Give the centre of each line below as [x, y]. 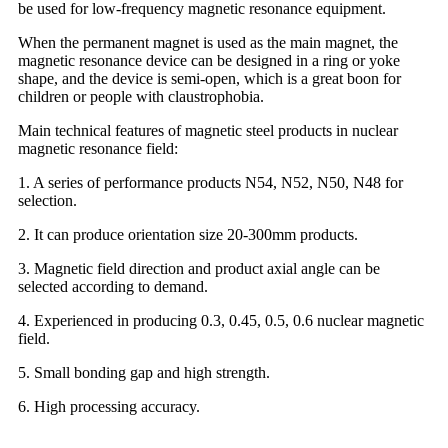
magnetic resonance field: [98, 148]
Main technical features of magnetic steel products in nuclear [208, 130]
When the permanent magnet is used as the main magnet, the [208, 42]
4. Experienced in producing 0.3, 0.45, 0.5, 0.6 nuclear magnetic [221, 320]
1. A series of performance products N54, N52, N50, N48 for [210, 182]
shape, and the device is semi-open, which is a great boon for [209, 78]
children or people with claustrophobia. [141, 96]
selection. [47, 200]
